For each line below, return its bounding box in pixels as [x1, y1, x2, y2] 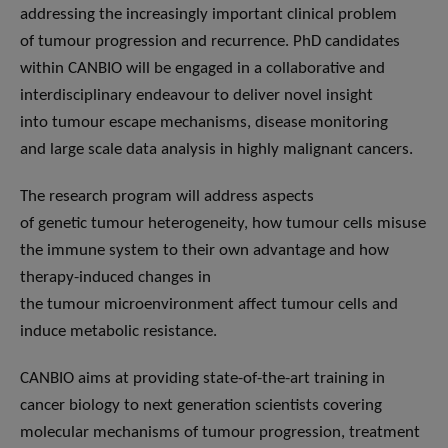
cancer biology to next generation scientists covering [20, 397, 382, 415]
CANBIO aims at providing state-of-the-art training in [20, 370, 385, 388]
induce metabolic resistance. [20, 323, 221, 341]
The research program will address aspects [20, 188, 314, 206]
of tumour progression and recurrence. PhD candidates [20, 33, 400, 51]
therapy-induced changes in [20, 269, 211, 287]
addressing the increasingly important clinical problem [20, 6, 397, 24]
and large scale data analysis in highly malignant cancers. [20, 141, 417, 159]
